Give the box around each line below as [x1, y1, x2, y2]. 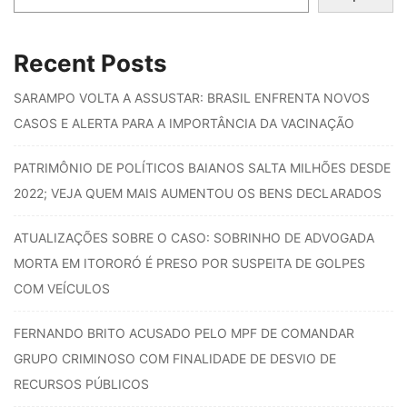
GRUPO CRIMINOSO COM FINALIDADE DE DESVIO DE [14, 351, 336, 367]
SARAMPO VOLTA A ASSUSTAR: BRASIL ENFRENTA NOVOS [14, 90, 370, 106]
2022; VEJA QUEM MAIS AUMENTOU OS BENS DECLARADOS [14, 185, 382, 202]
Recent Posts [14, 49, 167, 78]
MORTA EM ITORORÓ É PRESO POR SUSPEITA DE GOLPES [14, 255, 365, 272]
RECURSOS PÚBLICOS [14, 376, 149, 392]
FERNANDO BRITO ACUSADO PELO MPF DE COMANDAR [14, 325, 354, 342]
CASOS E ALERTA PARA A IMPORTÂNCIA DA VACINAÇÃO [14, 115, 354, 132]
